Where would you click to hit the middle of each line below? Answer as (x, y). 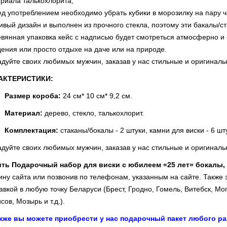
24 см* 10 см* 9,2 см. (97, 96)
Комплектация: (31, 130)
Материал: (24, 113)
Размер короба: (33, 96)
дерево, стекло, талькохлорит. (93, 113)
